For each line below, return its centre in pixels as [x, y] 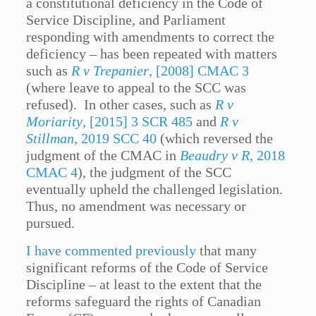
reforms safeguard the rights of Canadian [144, 302]
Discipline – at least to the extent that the [144, 285]
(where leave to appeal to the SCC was [136, 88]
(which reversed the [215, 139]
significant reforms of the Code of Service [147, 268]
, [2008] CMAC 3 [199, 71]
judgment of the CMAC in [103, 156]
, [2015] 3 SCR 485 [138, 122]
